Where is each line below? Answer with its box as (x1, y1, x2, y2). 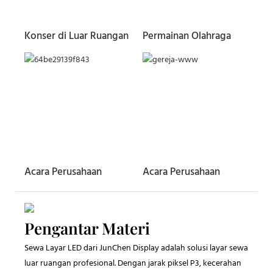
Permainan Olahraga (143, 27, 231, 44)
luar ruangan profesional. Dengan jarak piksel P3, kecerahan (24, 257, 241, 271)
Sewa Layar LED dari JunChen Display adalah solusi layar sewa (24, 241, 248, 256)
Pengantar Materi (24, 217, 150, 239)
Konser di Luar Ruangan (24, 27, 129, 44)
